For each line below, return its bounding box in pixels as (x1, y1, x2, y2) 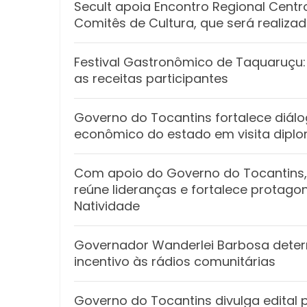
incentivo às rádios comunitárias (74, 253, 275, 270)
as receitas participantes (74, 70, 228, 87)
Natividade (74, 197, 140, 214)
